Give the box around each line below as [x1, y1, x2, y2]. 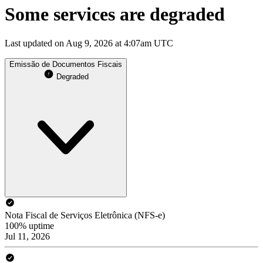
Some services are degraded [5, 4, 225, 25]
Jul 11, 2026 [5, 231, 50, 241]
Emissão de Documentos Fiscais [9, 59, 122, 69]
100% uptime [5, 220, 54, 231]
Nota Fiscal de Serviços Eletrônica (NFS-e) [5, 210, 165, 220]
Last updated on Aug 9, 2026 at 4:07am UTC [5, 38, 173, 48]
